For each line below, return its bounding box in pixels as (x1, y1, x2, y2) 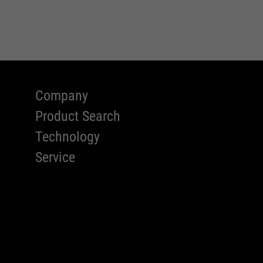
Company (35, 87, 88, 104)
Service (35, 149, 75, 166)
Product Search (35, 108, 120, 124)
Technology (35, 129, 100, 145)
